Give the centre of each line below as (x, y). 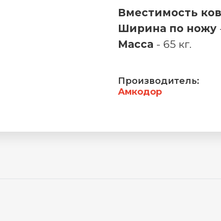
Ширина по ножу (167, 28)
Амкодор (140, 92)
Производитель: (159, 81)
